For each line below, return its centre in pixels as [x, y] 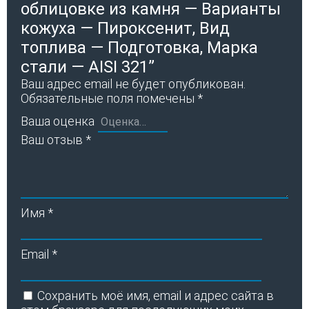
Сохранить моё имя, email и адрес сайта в [156, 295]
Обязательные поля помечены [109, 98]
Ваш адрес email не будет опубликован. [133, 83]
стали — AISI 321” [88, 67]
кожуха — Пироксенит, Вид [125, 28]
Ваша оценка [58, 121]
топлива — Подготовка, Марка [139, 47]
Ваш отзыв [53, 139]
